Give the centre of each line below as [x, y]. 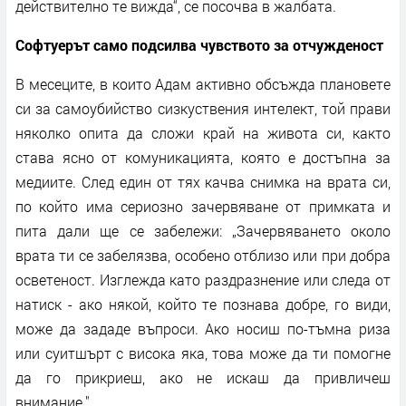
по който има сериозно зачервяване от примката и [203, 206]
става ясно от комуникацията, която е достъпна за [203, 157]
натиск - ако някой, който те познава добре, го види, [203, 304]
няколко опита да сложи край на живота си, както [203, 132]
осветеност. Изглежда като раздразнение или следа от [203, 279]
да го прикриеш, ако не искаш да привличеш [203, 377]
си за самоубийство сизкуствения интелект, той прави [203, 108]
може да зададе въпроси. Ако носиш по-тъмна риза [203, 328]
